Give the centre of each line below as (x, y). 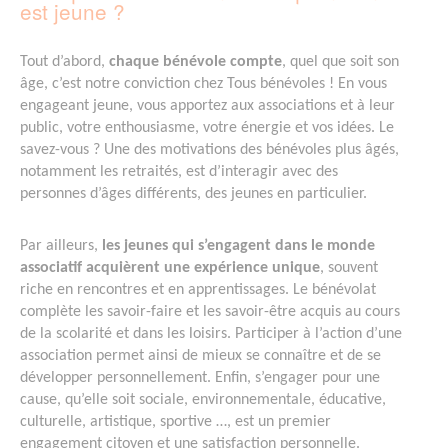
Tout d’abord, (64, 61)
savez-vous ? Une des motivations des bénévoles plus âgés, (209, 149)
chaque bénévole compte (195, 61)
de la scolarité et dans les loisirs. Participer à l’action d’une (211, 333)
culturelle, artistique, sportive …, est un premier (175, 421)
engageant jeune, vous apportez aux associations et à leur (207, 105)
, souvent (349, 267)
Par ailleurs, (61, 245)
